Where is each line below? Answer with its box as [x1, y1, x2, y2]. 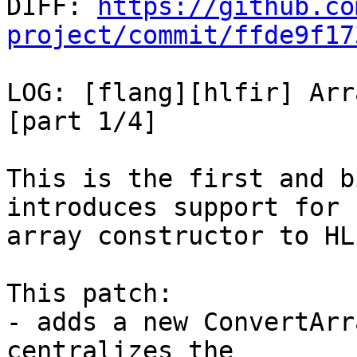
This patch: [6, 279, 173, 308]
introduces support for [6, 193, 339, 222]
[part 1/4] [6, 107, 158, 136]
